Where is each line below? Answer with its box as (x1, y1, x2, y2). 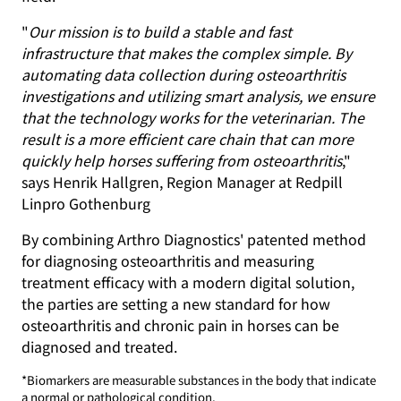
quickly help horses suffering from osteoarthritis (21, 149, 342, 171)
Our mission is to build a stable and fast (29, 20, 292, 42)
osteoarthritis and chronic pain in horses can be (21, 313, 339, 336)
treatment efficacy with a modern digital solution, (21, 270, 354, 293)
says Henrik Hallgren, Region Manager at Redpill (21, 170, 343, 192)
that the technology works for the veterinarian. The (21, 106, 364, 128)
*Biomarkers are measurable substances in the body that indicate (21, 371, 376, 388)
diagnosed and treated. (21, 335, 177, 357)
